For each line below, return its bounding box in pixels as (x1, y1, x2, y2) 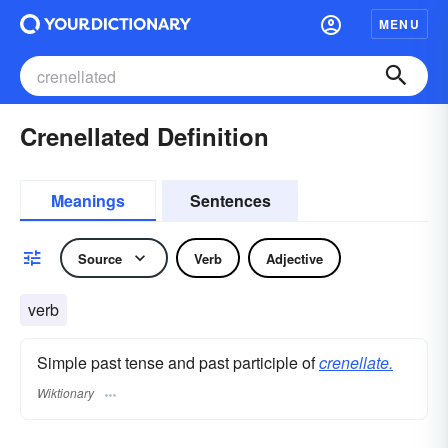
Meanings (51, 189, 125, 212)
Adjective (266, 248, 323, 268)
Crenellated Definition (20, 119, 269, 153)
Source (78, 248, 122, 268)
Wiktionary (37, 384, 94, 402)
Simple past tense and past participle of (37, 351, 319, 374)
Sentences (189, 189, 271, 212)
